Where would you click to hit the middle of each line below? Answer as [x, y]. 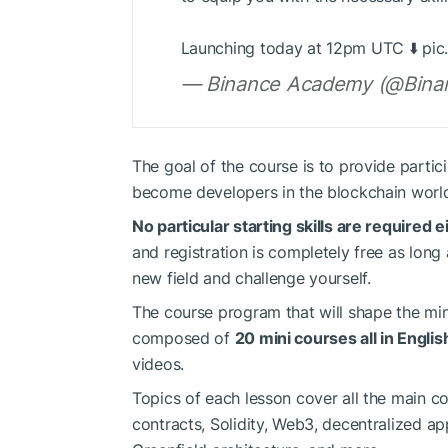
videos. [158, 364]
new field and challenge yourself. [251, 278]
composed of [183, 338]
